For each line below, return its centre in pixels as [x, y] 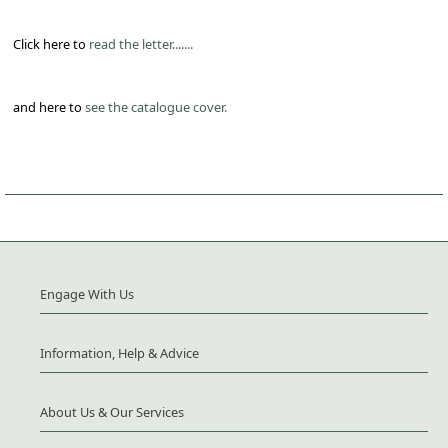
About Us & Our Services [112, 412]
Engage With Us [87, 294]
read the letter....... [141, 43]
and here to [49, 107]
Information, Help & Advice [119, 353]
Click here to [51, 43]
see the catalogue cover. [156, 107]
